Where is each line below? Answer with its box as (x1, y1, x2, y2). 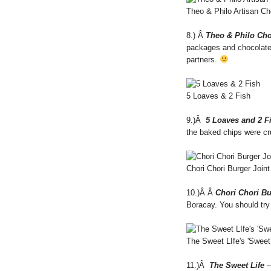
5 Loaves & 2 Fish (186, 91, 250, 100)
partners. (186, 54, 220, 64)
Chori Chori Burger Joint (186, 163, 270, 173)
